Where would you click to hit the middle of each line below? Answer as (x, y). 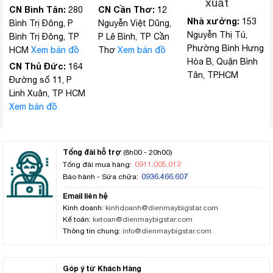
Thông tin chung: (92, 231)
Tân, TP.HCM (213, 75)
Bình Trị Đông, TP (44, 37)
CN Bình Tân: (37, 10)
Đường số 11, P (41, 80)
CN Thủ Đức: (37, 66)
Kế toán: (77, 220)
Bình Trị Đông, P (41, 23)
